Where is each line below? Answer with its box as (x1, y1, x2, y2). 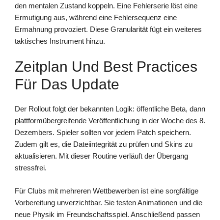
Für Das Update (15, 76, 119, 93)
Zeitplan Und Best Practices (15, 58, 197, 75)
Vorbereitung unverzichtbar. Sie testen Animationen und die (15, 198, 202, 207)
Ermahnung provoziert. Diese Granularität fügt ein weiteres (15, 25, 202, 33)
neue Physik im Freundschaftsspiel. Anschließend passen (15, 210, 200, 219)
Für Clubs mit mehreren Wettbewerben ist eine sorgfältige (15, 186, 198, 195)
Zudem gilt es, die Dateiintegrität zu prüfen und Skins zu (15, 140, 192, 149)
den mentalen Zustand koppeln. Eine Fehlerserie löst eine (15, 1, 197, 10)
